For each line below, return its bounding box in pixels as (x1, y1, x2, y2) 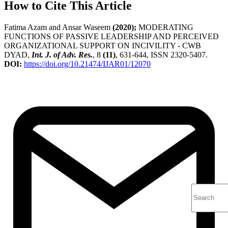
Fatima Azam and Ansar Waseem (4, 23, 112, 32)
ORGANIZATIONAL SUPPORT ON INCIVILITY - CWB (4, 41, 201, 50)
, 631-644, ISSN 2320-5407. (116, 50, 208, 60)
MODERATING (136, 23, 193, 32)
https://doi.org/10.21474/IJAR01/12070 (24, 60, 151, 69)
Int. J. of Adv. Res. (32, 50, 93, 60)
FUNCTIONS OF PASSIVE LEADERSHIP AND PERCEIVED (4, 32, 219, 41)
